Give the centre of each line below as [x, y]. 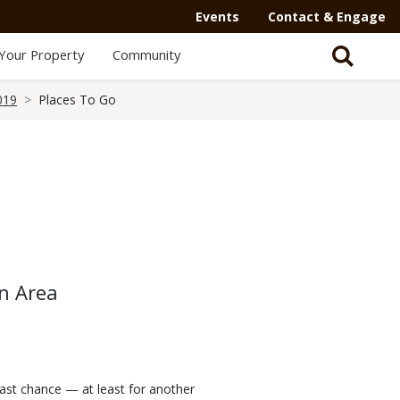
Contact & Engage [327, 17]
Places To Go [77, 100]
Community [146, 54]
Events [217, 17]
